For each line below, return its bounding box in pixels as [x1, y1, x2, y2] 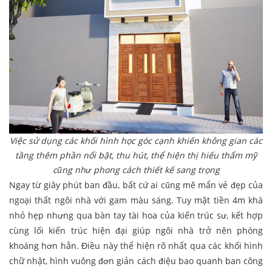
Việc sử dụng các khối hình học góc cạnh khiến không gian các [10, 135, 262, 147]
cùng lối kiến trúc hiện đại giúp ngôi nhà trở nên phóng [9, 225, 263, 237]
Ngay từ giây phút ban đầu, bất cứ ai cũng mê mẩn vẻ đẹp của [9, 179, 263, 191]
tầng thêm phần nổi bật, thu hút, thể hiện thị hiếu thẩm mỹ [15, 149, 257, 161]
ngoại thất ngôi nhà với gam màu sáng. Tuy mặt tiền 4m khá [9, 194, 263, 206]
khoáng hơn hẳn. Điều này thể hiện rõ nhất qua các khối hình [9, 240, 263, 252]
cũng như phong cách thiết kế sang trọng [52, 164, 220, 176]
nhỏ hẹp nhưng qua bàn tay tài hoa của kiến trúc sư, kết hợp [9, 209, 263, 222]
